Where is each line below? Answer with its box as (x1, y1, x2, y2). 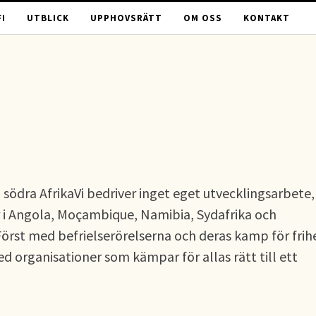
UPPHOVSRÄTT (90, 12, 162, 24)
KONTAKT (243, 12, 290, 24)
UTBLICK (27, 12, 69, 24)
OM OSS (183, 12, 222, 24)
